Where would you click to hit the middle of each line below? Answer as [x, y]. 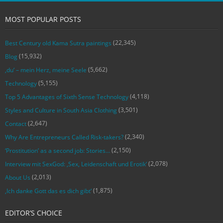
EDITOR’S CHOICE [34, 213]
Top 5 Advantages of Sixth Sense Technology [67, 97]
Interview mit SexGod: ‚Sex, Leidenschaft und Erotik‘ [76, 164]
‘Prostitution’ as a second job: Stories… [57, 150]
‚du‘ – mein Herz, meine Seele [46, 70]
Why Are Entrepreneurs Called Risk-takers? [64, 137]
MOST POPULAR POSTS [43, 19]
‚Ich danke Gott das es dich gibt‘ [48, 191]
